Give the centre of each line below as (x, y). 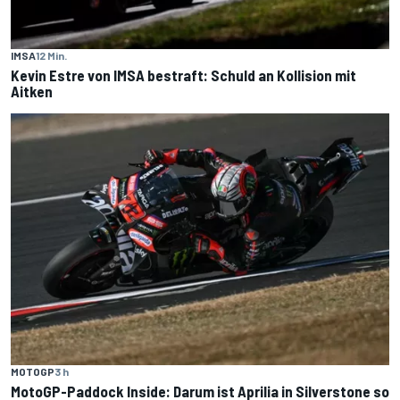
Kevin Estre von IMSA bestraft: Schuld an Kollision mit (183, 75)
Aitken (32, 91)
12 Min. (51, 55)
